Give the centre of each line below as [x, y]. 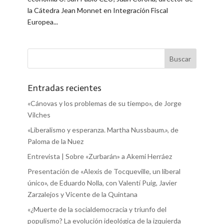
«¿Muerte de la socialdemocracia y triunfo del [97, 209]
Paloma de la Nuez [55, 141]
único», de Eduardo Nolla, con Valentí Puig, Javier [102, 183]
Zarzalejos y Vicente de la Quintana [82, 194]
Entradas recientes [64, 88]
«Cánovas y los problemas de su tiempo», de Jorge [104, 103]
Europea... [42, 22]
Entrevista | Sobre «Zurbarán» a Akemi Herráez [99, 156]
